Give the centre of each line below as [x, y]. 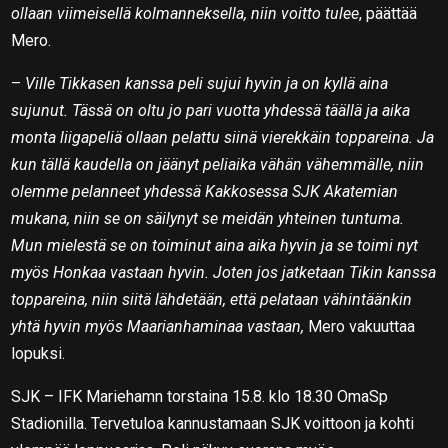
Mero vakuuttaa [360, 326]
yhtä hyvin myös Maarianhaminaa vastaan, [158, 326]
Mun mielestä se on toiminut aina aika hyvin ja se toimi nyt [215, 245]
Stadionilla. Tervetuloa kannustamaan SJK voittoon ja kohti [213, 423]
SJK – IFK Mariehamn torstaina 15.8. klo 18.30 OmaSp [200, 396]
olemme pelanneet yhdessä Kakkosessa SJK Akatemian [205, 191]
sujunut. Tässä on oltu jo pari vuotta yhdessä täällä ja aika [211, 110]
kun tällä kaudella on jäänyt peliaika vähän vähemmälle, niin [218, 164]
